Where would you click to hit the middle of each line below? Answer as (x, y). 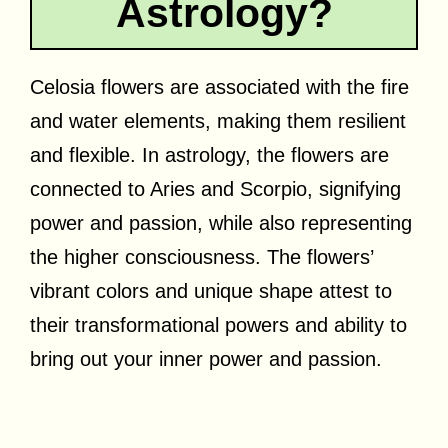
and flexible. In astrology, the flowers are (209, 154)
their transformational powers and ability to (218, 324)
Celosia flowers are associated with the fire (219, 86)
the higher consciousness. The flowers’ (201, 256)
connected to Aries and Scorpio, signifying (215, 188)
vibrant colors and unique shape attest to (211, 290)
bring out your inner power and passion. (206, 358)
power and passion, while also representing (221, 222)
